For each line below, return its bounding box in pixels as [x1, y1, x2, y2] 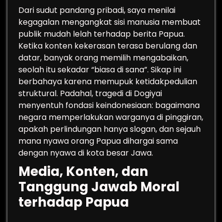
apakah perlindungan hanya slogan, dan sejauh [18, 123, 201, 135]
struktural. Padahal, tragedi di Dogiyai [18, 88, 162, 99]
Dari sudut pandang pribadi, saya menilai [18, 4, 175, 16]
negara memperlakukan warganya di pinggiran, [18, 111, 203, 123]
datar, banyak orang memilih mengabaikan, [18, 52, 188, 63]
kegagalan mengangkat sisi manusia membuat [18, 16, 201, 28]
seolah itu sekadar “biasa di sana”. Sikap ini [18, 64, 181, 75]
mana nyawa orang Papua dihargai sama [18, 135, 178, 147]
